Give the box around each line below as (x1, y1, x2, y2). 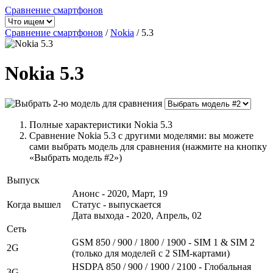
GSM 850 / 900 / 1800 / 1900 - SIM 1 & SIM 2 (72, 236, 255, 247)
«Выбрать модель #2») (29, 152, 122, 163)
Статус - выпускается (72, 199, 161, 210)
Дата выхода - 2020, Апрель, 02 (72, 210, 202, 221)
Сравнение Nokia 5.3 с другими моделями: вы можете (29, 130, 253, 141)
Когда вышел (7, 199, 61, 210)
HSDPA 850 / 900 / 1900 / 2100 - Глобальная (72, 261, 251, 272)
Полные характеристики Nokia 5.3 (29, 119, 172, 130)
